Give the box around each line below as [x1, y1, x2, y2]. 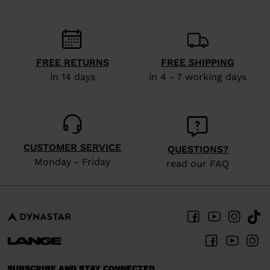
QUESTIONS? [167, 143, 228, 155]
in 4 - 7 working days [149, 71, 246, 83]
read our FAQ [166, 158, 229, 170]
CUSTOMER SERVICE [24, 142, 121, 154]
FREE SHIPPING [161, 57, 234, 69]
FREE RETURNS [36, 57, 109, 69]
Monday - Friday [34, 156, 110, 168]
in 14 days [49, 71, 95, 83]
